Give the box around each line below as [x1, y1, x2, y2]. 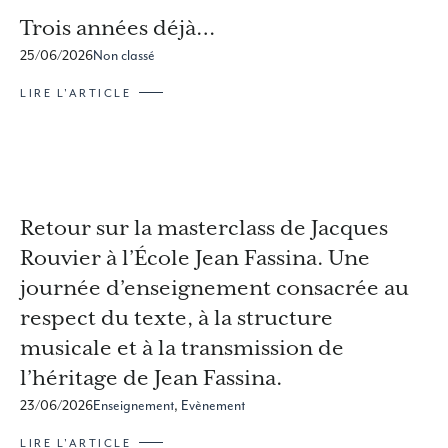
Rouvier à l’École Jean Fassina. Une [20, 245, 370, 270]
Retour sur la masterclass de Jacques [20, 215, 388, 240]
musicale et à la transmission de [20, 335, 344, 360]
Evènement [181, 396, 245, 414]
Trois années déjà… [20, 15, 215, 40]
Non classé [93, 46, 155, 64]
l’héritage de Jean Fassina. [20, 365, 282, 390]
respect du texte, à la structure [20, 305, 333, 330]
